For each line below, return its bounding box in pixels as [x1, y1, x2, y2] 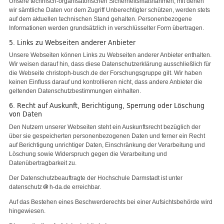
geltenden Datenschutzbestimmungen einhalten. [9, 87, 141, 95]
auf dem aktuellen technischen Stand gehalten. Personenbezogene [9, 15, 192, 23]
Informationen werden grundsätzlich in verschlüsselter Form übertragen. [9, 24, 204, 32]
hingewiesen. [9, 207, 45, 214]
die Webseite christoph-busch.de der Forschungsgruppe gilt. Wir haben [9, 69, 202, 77]
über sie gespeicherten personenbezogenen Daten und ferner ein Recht [9, 132, 205, 139]
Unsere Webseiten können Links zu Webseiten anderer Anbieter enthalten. [9, 51, 211, 59]
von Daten [9, 110, 42, 118]
